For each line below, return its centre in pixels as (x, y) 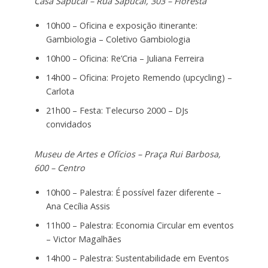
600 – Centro (59, 167)
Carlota (60, 91)
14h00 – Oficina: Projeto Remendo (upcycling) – (139, 77)
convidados (68, 124)
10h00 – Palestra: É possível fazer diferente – (133, 192)
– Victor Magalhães (83, 239)
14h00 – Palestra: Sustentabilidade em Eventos (137, 258)
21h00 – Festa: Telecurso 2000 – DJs (117, 110)
